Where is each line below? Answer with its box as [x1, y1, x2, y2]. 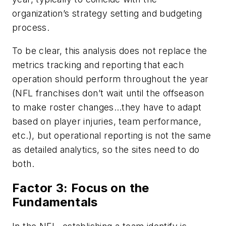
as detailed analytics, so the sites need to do [12, 144, 200, 155]
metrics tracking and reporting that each [12, 60, 184, 71]
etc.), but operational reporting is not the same [12, 130, 211, 141]
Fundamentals [12, 194, 98, 209]
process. [12, 22, 50, 33]
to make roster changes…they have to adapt [12, 102, 202, 113]
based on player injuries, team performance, [12, 116, 202, 127]
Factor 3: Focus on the [12, 180, 149, 195]
